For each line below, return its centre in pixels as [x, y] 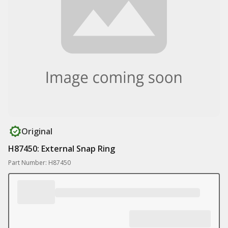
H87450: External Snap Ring [62, 149]
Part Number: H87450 [39, 163]
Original [37, 131]
